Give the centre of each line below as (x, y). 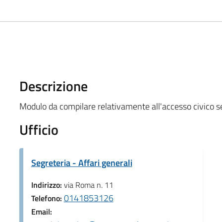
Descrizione (53, 86)
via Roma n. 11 (88, 185)
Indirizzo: (47, 185)
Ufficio (39, 129)
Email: (41, 211)
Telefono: (47, 198)
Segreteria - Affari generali (82, 163)
